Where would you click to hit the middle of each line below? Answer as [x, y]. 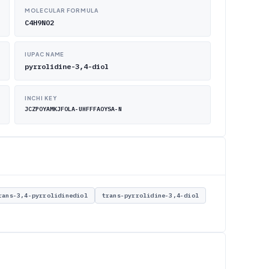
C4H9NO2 [39, 23]
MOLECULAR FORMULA [62, 11]
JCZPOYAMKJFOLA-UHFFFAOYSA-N [73, 109]
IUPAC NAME [44, 54]
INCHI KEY [41, 98]
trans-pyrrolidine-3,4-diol [150, 195]
